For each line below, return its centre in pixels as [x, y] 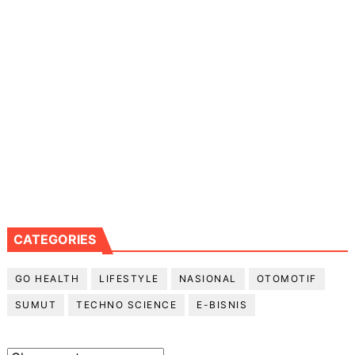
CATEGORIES [54, 239]
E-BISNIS [222, 304]
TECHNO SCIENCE [127, 304]
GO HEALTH [47, 278]
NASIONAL [208, 278]
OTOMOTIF [286, 278]
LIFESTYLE [129, 278]
